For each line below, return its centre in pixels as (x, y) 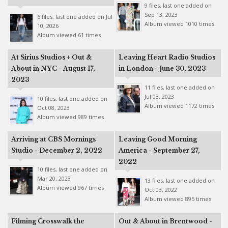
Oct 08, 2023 (53, 108)
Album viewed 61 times (69, 35)
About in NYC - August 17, (53, 68)
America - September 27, (159, 150)
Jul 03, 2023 (159, 96)
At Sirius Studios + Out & (51, 57)
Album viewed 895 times (178, 199)
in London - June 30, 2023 (162, 68)
